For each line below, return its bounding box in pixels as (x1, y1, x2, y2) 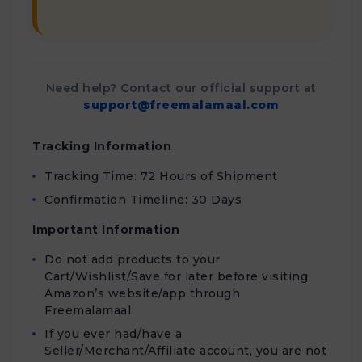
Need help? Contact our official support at (45, 81, 317, 95)
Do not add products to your (44, 252, 221, 267)
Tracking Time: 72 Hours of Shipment (44, 169, 278, 183)
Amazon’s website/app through (44, 286, 240, 301)
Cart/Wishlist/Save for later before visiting (44, 269, 308, 284)
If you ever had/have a (44, 326, 182, 341)
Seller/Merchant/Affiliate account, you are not (44, 343, 326, 358)
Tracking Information (32, 139, 171, 154)
